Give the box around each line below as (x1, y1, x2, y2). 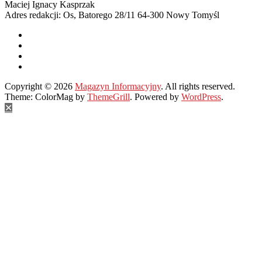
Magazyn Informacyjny (75, 81, 161, 91)
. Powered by (130, 91, 181, 102)
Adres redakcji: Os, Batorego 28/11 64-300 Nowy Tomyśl (5, 9, 219, 20)
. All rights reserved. (161, 81, 235, 91)
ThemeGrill (87, 91, 130, 102)
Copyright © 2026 (5, 81, 75, 91)
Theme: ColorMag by (5, 91, 87, 102)
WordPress (181, 91, 221, 102)
